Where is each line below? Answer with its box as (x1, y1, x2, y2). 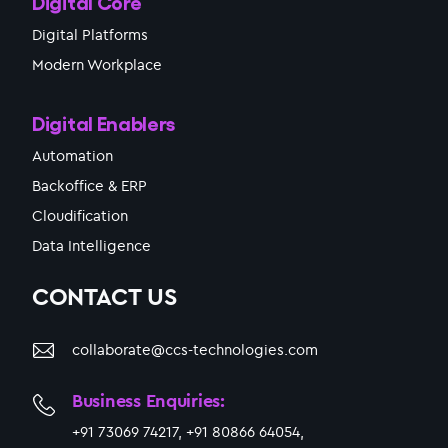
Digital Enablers (32, 110, 176, 135)
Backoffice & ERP (32, 176, 147, 196)
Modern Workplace (32, 55, 162, 75)
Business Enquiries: (72, 389, 225, 413)
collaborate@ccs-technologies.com (72, 340, 318, 360)
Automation (32, 146, 113, 166)
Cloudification (32, 206, 128, 226)
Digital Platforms (32, 25, 148, 45)
